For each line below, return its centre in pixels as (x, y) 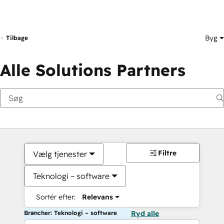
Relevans (98, 197)
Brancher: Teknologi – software (70, 213)
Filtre (167, 153)
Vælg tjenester (60, 154)
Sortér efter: (56, 197)
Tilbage (17, 38)
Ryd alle (145, 213)
